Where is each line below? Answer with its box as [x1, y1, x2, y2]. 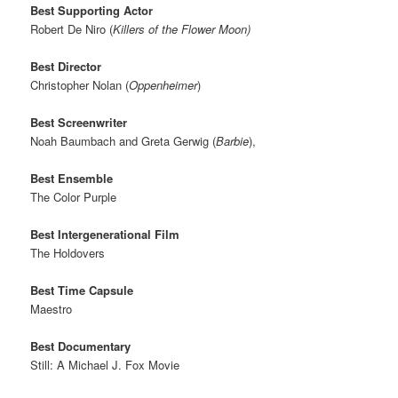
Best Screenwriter [30, 113, 128, 131]
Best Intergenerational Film [30, 226, 180, 243]
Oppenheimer [129, 76, 198, 93]
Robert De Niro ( [30, 20, 114, 37]
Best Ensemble [30, 169, 114, 187]
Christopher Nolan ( [30, 76, 130, 93]
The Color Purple [30, 187, 117, 205]
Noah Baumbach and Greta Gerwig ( [30, 131, 217, 149]
